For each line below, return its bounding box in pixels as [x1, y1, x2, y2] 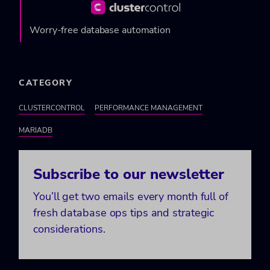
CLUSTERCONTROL [19, 102, 85, 113]
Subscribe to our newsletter [33, 164, 224, 184]
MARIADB [19, 125, 52, 135]
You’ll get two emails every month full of [33, 189, 228, 204]
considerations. [33, 221, 105, 236]
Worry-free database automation [30, 23, 171, 37]
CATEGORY [19, 77, 73, 89]
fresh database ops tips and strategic [33, 205, 215, 220]
